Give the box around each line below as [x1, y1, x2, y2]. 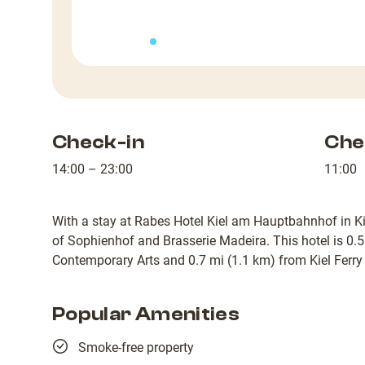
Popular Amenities [52, 302, 240, 325]
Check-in [52, 130, 144, 153]
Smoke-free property [78, 339, 194, 355]
